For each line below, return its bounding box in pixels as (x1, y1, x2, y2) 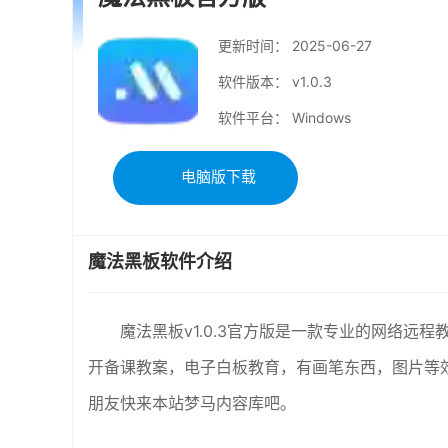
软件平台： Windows (218, 108, 351, 126)
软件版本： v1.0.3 (218, 72, 332, 90)
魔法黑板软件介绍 (88, 251, 232, 272)
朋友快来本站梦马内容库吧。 (88, 393, 296, 413)
